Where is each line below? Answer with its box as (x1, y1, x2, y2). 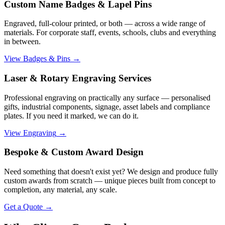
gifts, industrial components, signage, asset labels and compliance (4, 102, 210, 111)
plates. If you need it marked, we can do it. (4, 111, 139, 120)
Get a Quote (4, 202, 43, 211)
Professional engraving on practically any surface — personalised (4, 93, 210, 102)
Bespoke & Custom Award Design (4, 147, 144, 158)
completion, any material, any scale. (4, 185, 117, 194)
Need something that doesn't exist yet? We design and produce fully (4, 167, 218, 176)
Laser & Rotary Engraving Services (4, 72, 151, 83)
